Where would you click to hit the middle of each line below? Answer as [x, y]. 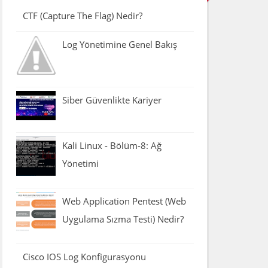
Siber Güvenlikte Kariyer [112, 100]
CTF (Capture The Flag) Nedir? [82, 15]
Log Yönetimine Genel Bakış [119, 44]
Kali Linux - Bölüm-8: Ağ [112, 146]
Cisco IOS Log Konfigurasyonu [84, 257]
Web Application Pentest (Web [124, 201]
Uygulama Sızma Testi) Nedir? [123, 219]
